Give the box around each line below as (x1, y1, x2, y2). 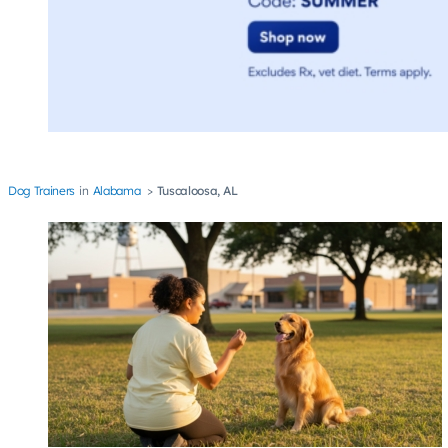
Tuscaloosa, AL (156, 183, 238, 199)
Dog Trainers (8, 183, 76, 199)
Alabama (92, 183, 141, 199)
